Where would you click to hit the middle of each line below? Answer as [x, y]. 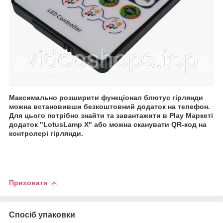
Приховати [28, 182]
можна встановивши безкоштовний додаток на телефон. [110, 106]
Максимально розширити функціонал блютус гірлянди [106, 97]
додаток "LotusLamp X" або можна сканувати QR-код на [108, 124]
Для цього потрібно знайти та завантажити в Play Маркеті [111, 115]
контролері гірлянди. [46, 133]
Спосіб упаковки [42, 215]
